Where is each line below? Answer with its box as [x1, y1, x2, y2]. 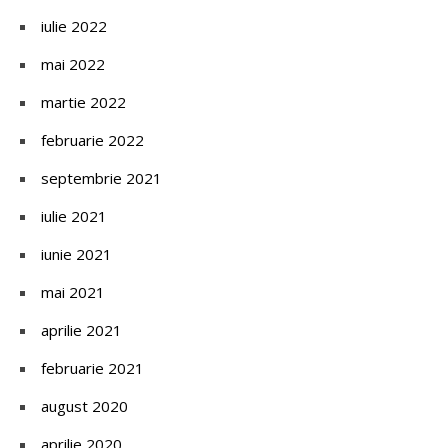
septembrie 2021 [41, 167, 162, 188]
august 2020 [41, 395, 128, 416]
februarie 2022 [41, 129, 144, 150]
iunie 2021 [41, 243, 112, 264]
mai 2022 [41, 53, 105, 74]
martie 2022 [41, 91, 126, 112]
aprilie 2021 [41, 319, 122, 340]
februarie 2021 [41, 357, 144, 378]
